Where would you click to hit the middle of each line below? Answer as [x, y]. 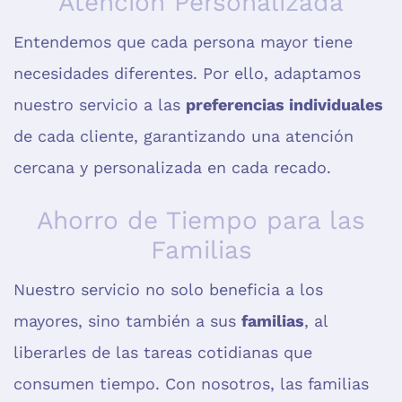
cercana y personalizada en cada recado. [172, 168]
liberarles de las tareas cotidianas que [163, 353]
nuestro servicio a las [100, 105]
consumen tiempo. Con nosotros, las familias [191, 384]
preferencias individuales [284, 105]
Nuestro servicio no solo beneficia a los [168, 290]
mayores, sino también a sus [127, 321]
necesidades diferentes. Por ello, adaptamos [187, 74]
